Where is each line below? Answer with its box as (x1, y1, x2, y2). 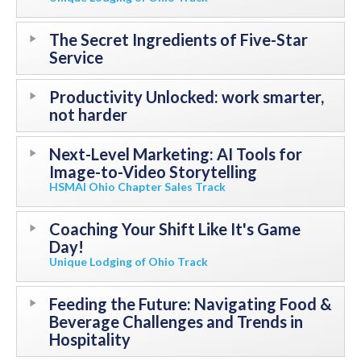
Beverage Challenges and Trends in (49, 312, 303, 332)
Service (49, 48, 103, 68)
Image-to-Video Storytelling (49, 162, 257, 182)
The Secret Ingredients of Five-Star (49, 30, 308, 50)
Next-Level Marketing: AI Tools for (49, 144, 302, 164)
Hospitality (49, 330, 131, 350)
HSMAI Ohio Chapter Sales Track (49, 180, 226, 194)
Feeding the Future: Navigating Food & (49, 294, 332, 314)
